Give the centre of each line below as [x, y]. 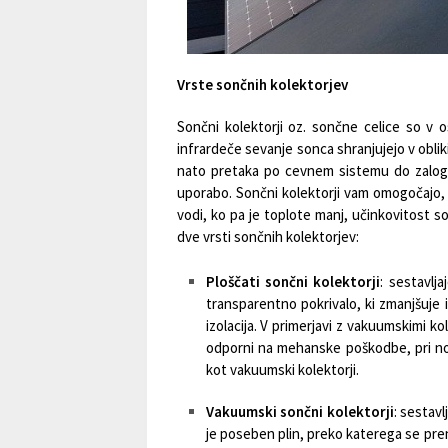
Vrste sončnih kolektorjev [262, 84]
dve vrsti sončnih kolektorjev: [268, 236]
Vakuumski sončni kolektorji [299, 411]
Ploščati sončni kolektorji [293, 281]
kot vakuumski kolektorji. [282, 369]
